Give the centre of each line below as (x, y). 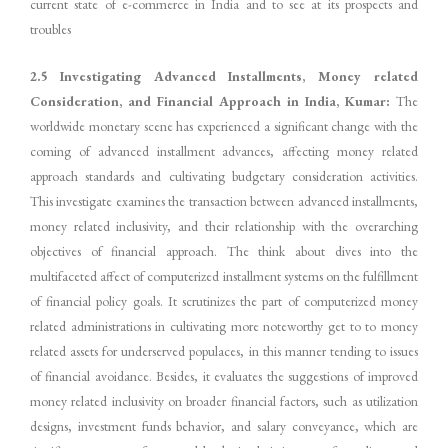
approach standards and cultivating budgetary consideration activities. (224, 175)
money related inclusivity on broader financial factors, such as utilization (224, 400)
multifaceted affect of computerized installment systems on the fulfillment (224, 275)
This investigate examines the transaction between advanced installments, (224, 200)
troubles (50, 28)
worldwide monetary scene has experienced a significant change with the (224, 125)
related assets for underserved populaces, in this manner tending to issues (224, 350)
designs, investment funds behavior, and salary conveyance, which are (224, 425)
